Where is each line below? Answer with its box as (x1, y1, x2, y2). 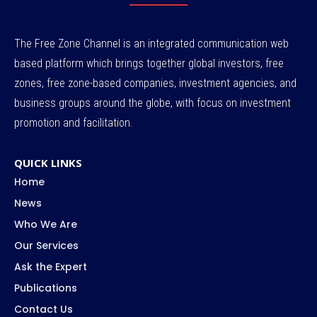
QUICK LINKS (14, 156, 82, 171)
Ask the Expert (14, 260, 87, 275)
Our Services (14, 238, 79, 253)
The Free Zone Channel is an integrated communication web (14, 37, 289, 51)
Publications (14, 281, 77, 296)
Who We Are (14, 217, 77, 232)
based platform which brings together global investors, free (14, 57, 284, 71)
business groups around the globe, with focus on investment (14, 96, 291, 110)
